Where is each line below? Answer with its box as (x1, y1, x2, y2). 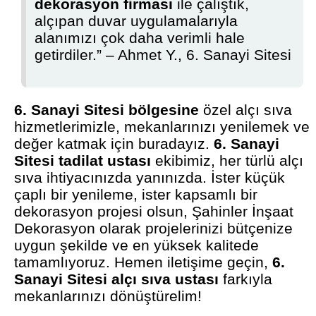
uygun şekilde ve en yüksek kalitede (14, 237, 260, 254)
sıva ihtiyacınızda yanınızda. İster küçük (14, 169, 286, 186)
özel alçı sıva (199, 102, 293, 119)
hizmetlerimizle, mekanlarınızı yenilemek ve (14, 119, 310, 135)
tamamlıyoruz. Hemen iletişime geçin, (14, 254, 273, 271)
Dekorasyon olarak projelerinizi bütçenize (14, 220, 293, 237)
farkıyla (219, 271, 273, 288)
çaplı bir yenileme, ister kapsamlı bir (14, 186, 258, 203)
